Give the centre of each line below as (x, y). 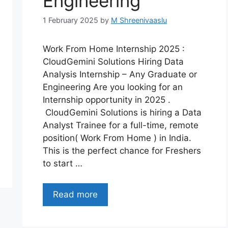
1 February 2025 (70, 20)
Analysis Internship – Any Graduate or (120, 75)
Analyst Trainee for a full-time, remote (121, 125)
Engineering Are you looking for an (113, 87)
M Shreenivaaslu (139, 20)
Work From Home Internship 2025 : (114, 49)
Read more (75, 194)
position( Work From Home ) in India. (117, 138)
